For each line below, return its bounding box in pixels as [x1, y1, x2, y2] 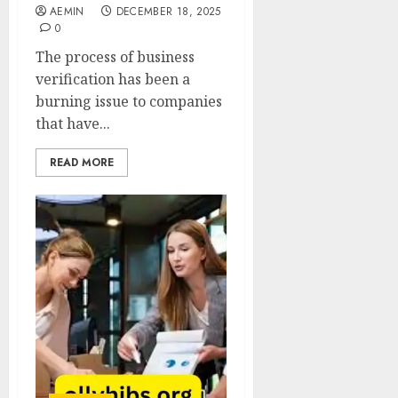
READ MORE [50, 155, 114, 171]
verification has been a [36, 69, 190, 89]
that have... [36, 114, 110, 133]
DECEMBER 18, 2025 [115, 4, 221, 20]
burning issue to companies [36, 92, 222, 111]
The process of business [36, 47, 195, 67]
